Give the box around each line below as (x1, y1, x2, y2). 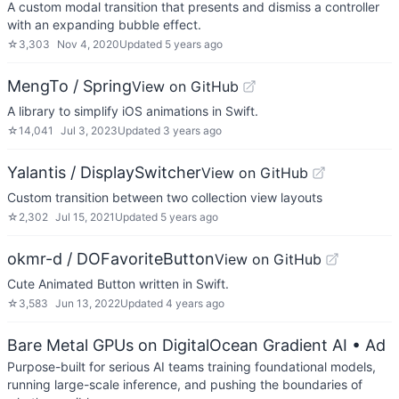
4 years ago (166, 297, 224, 310)
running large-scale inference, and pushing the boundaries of (7, 377, 362, 392)
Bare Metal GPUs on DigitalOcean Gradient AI (7, 336, 347, 354)
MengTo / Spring (7, 77, 132, 95)
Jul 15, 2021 (55, 210, 115, 224)
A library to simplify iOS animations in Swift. (7, 103, 258, 118)
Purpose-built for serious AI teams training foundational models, (7, 359, 376, 374)
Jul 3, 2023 (61, 124, 118, 137)
